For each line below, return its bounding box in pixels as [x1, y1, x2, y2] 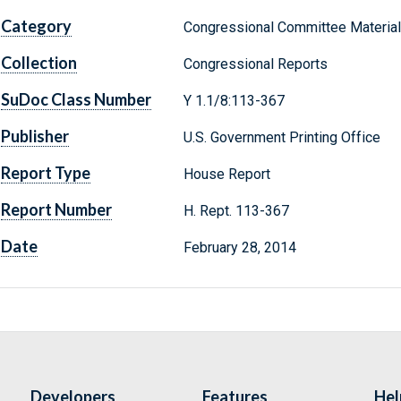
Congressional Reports [183, 55, 328, 73]
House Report [183, 166, 270, 183]
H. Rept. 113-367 [183, 202, 293, 220]
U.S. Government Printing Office [183, 129, 380, 147]
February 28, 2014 [183, 239, 296, 257]
